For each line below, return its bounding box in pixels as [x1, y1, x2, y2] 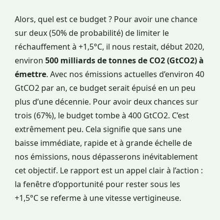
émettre [15, 69, 46, 80]
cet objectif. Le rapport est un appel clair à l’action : [15, 165, 203, 176]
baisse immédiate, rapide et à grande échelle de [15, 137, 192, 149]
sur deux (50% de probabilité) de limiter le [15, 27, 169, 39]
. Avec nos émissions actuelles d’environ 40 [46, 69, 204, 80]
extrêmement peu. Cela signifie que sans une [15, 124, 182, 135]
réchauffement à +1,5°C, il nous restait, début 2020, [15, 41, 204, 53]
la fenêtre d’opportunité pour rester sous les [15, 179, 180, 190]
